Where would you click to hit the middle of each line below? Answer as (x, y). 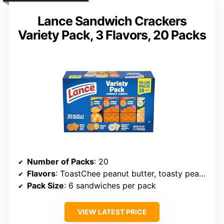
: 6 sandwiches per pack (110, 186)
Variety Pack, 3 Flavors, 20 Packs (112, 35)
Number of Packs (60, 162)
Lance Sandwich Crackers (112, 21)
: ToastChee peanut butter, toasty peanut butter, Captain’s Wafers (127, 174)
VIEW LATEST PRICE (112, 212)
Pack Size (45, 186)
